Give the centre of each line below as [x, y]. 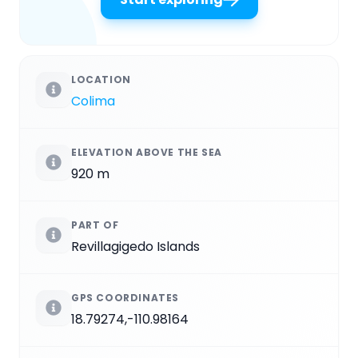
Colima [93, 101]
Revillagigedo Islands [135, 247]
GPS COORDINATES [125, 298]
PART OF [95, 225]
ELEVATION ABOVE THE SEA [147, 153]
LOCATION [101, 80]
